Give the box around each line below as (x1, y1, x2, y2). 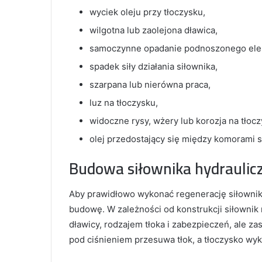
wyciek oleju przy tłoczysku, (89, 6, 205, 18)
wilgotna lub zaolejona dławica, (89, 24, 218, 36)
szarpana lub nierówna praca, (89, 78, 211, 90)
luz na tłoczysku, (89, 96, 158, 108)
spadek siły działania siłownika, (89, 60, 218, 72)
